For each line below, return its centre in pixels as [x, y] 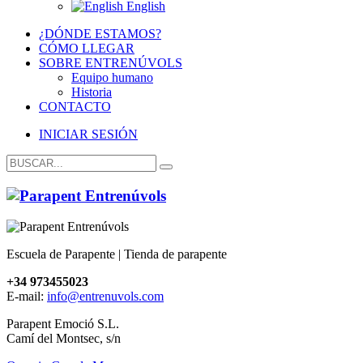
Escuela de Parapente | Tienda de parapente [117, 254]
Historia [92, 92]
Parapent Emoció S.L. [63, 324]
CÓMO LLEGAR [87, 48]
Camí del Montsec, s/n [64, 339]
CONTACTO [75, 106]
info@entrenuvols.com [105, 297]
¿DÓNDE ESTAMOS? [100, 33]
